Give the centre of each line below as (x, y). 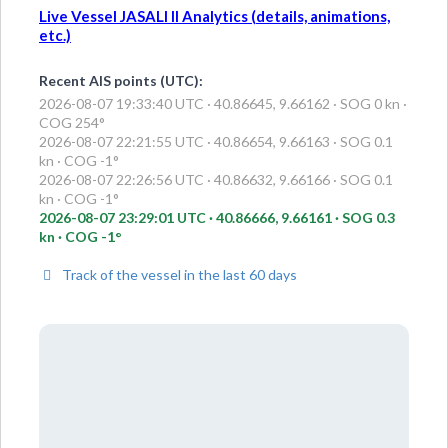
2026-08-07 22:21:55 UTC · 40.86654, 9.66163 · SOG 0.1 (216, 141)
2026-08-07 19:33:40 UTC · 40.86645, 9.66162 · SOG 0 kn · (223, 103)
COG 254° (72, 122)
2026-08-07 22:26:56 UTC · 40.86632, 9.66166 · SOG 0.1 (216, 179)
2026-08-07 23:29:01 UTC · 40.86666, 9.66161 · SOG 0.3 (217, 217)
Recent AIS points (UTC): (121, 81)
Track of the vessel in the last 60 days (178, 274)
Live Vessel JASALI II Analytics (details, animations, (214, 16)
